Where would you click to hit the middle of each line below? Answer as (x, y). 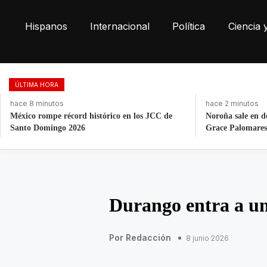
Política (189, 26)
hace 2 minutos (232, 103)
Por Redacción (140, 237)
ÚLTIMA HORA (37, 85)
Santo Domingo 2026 (47, 128)
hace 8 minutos (37, 103)
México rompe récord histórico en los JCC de (91, 116)
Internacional (120, 26)
